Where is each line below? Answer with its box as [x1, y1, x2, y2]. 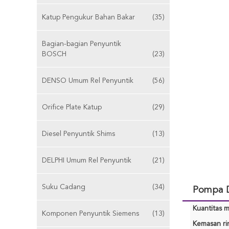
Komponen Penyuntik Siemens [42, 210, 139, 217]
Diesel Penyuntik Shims [42, 130, 115, 138]
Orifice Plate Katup [42, 104, 102, 111]
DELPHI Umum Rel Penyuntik [42, 157, 131, 164]
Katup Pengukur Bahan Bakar [42, 14, 135, 21]
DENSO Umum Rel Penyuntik [42, 77, 133, 84]
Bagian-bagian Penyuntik [42, 40, 121, 48]
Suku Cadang [42, 184, 85, 191]
